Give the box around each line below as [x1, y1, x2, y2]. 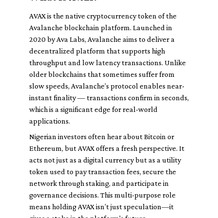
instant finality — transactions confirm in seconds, [29, 93, 189, 102]
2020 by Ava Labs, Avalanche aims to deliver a [29, 35, 175, 43]
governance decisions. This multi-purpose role [29, 191, 176, 199]
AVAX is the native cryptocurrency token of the [29, 12, 177, 20]
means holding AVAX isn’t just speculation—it [29, 202, 174, 211]
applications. [29, 117, 70, 125]
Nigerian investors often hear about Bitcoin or [29, 132, 174, 141]
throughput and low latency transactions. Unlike [29, 58, 186, 67]
